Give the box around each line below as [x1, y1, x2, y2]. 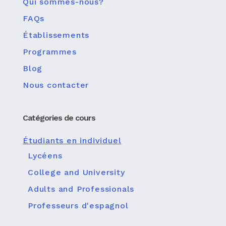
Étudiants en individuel [23, 136, 122, 145]
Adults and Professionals [28, 184, 135, 194]
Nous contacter [23, 80, 89, 90]
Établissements [23, 30, 90, 40]
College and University [28, 167, 125, 177]
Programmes [23, 47, 77, 56]
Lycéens [28, 151, 63, 160]
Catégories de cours [23, 113, 95, 123]
